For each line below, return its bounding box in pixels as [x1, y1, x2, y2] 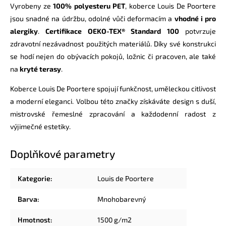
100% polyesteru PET [53, 1, 125, 10]
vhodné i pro [174, 14, 216, 23]
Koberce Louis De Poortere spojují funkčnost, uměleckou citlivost [10, 84, 216, 93]
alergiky [10, 26, 38, 35]
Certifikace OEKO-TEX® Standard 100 [45, 26, 180, 35]
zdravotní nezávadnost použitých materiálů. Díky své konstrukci [10, 39, 216, 48]
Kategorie [18, 174, 50, 183]
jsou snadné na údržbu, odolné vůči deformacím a [10, 14, 175, 23]
